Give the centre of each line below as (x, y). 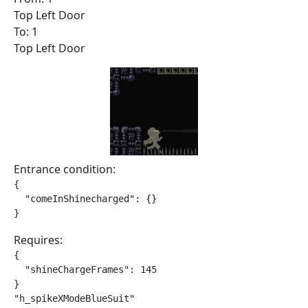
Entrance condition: (65, 169)
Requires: (38, 240)
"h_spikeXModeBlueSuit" (74, 298)
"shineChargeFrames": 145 (85, 269)
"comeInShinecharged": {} (85, 199)
